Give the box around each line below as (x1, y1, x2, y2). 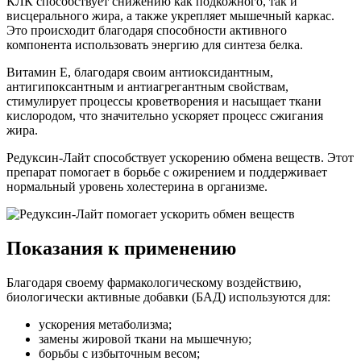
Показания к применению (6, 237, 236, 259)
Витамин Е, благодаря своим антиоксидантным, (6, 64, 273, 79)
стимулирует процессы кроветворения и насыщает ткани (6, 93, 322, 108)
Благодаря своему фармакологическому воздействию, (6, 275, 301, 289)
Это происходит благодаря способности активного (6, 23, 287, 37)
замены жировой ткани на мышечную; (39, 331, 251, 346)
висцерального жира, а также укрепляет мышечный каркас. (6, 8, 334, 23)
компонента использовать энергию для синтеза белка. (6, 37, 303, 52)
